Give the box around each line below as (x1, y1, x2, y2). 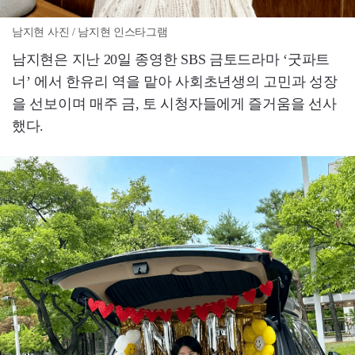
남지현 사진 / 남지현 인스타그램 (12, 25, 168, 38)
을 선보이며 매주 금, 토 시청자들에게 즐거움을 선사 (12, 95, 337, 112)
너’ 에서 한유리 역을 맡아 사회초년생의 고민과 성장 (12, 73, 338, 90)
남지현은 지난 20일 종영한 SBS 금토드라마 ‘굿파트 (12, 51, 330, 67)
